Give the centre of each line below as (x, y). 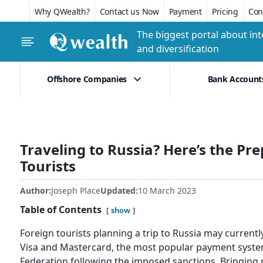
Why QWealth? (62, 11)
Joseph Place (76, 190)
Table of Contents (61, 210)
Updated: (119, 190)
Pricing (225, 11)
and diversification (178, 49)
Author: (36, 190)
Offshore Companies (87, 79)
